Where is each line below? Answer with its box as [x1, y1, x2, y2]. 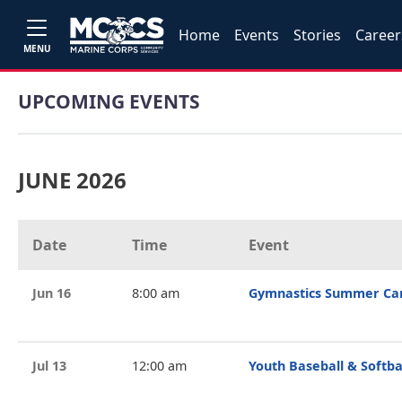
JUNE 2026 [18, 165, 127, 195]
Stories [293, 24, 342, 45]
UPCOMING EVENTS [18, 89, 200, 114]
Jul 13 [32, 357, 66, 374]
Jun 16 [32, 284, 71, 301]
